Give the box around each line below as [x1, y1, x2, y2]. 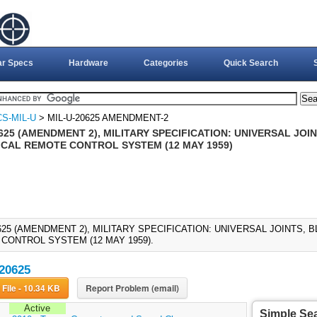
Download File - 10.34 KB [18, 282, 60, 295]
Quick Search [223, 58, 278, 68]
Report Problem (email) [85, 282, 179, 295]
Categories [143, 58, 188, 68]
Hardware [68, 58, 108, 68]
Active [24, 303, 51, 314]
